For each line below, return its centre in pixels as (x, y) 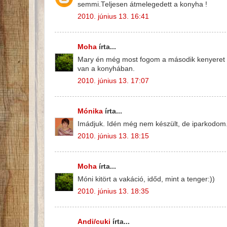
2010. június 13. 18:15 (113, 136)
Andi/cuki (94, 221)
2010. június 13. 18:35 (113, 192)
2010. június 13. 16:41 (113, 17)
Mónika (90, 111)
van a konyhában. (106, 68)
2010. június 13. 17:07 (113, 81)
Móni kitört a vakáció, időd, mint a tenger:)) (146, 179)
